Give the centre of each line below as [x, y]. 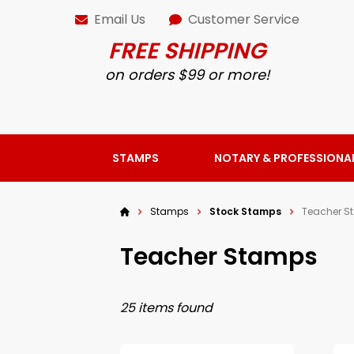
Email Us [120, 19]
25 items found [166, 307]
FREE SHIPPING [188, 51]
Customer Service [244, 19]
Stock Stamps [245, 211]
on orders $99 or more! [188, 75]
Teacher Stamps [219, 256]
